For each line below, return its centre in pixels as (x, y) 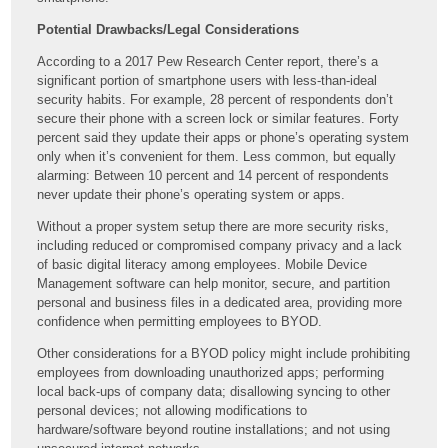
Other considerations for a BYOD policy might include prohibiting (224, 353)
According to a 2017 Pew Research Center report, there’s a (208, 61)
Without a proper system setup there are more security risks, (213, 226)
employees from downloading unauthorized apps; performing (211, 372)
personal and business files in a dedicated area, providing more (220, 302)
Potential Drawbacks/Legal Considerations (168, 29)
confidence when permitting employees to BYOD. (180, 321)
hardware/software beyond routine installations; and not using (214, 429)
